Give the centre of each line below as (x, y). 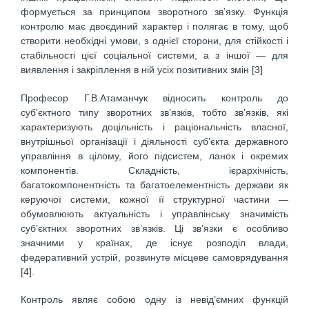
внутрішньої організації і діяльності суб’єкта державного (154, 141)
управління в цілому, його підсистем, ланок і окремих (154, 156)
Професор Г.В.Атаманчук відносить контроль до (154, 98)
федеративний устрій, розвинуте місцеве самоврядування (154, 257)
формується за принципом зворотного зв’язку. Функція (154, 12)
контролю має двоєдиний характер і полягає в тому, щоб (154, 27)
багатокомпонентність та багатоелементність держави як (154, 185)
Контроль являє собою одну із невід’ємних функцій (154, 300)
